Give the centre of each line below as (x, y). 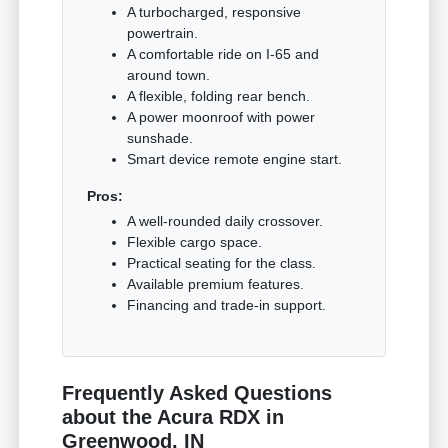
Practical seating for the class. (222, 263)
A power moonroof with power (221, 117)
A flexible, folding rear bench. (219, 96)
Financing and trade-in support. (227, 305)
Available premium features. (216, 284)
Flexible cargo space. (195, 242)
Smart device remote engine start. (235, 159)
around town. (169, 75)
